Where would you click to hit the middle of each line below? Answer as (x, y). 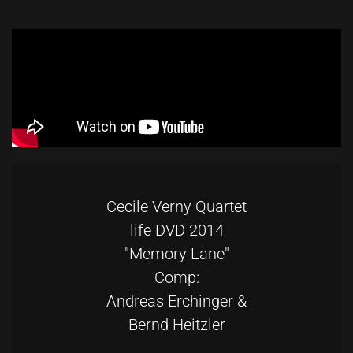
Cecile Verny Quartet (176, 207)
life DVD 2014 (176, 230)
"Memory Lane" (176, 254)
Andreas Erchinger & (176, 301)
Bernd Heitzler (176, 325)
